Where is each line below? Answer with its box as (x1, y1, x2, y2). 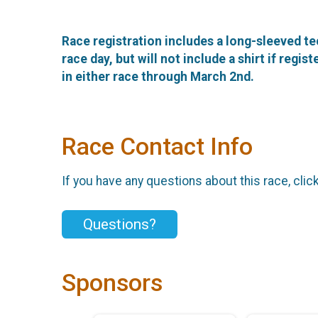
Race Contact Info (62, 132, 253, 160)
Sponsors (62, 268, 163, 297)
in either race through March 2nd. (62, 70, 254, 84)
